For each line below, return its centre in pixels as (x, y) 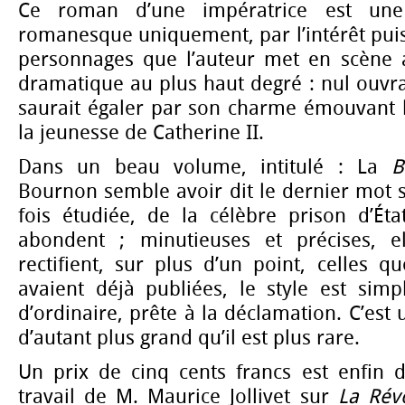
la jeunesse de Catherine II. (141, 132)
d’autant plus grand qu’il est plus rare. (189, 338)
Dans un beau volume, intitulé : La (205, 167)
